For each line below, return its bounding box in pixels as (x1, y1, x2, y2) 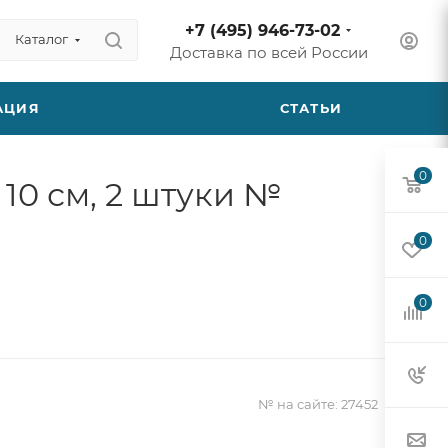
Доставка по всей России (170, 43, 368, 62)
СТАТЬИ (279, 100, 343, 116)
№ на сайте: (258, 396, 338, 412)
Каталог (15, 31, 68, 47)
